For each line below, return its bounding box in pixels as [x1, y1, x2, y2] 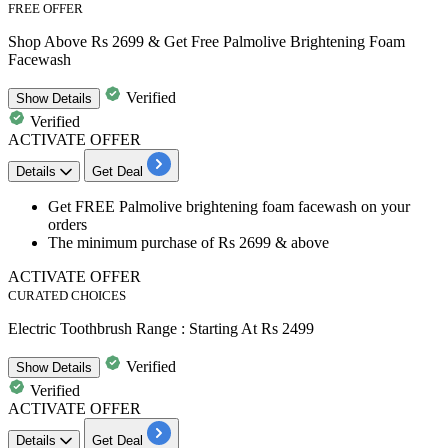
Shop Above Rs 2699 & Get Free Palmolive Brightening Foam [8, 33, 405, 51]
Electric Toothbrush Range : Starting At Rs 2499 [8, 320, 314, 338]
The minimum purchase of [48, 234, 218, 252]
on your [357, 198, 410, 216]
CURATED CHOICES [8, 288, 126, 304]
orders [48, 216, 87, 234]
